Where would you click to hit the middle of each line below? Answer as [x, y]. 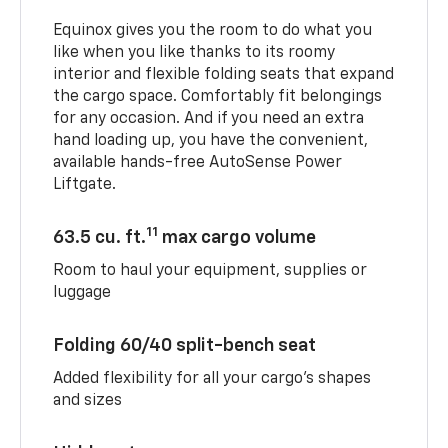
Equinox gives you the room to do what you [213, 30]
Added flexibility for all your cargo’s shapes [212, 378]
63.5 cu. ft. [100, 237]
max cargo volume [237, 237]
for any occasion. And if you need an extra [209, 118]
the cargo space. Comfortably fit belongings [218, 96]
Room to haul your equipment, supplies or [210, 270]
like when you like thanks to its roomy [194, 52]
